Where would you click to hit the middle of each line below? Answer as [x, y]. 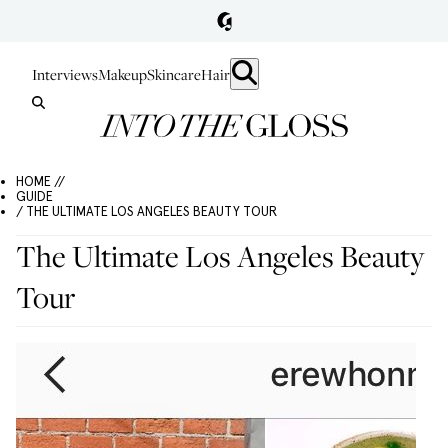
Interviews [65, 74]
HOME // [40, 181]
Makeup [122, 74]
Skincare [174, 74]
